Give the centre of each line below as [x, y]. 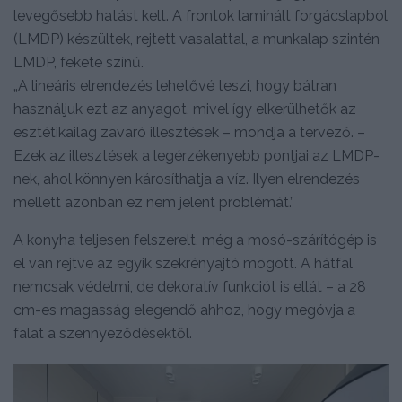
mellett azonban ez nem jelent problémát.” [154, 203]
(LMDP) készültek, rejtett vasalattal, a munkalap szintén [197, 39]
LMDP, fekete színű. [79, 63]
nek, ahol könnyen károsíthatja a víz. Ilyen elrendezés [187, 179]
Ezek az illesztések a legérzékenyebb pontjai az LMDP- [197, 156]
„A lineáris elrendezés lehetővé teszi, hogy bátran [175, 86]
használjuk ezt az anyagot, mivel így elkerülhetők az [185, 109]
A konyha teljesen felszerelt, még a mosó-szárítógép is [195, 240]
